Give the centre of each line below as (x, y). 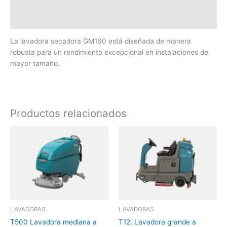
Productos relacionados (68, 113)
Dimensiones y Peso (44, 20)
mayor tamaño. (35, 64)
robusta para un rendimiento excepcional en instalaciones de (109, 52)
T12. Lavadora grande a (157, 222)
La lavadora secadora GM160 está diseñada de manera (101, 41)
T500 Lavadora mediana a (53, 222)
